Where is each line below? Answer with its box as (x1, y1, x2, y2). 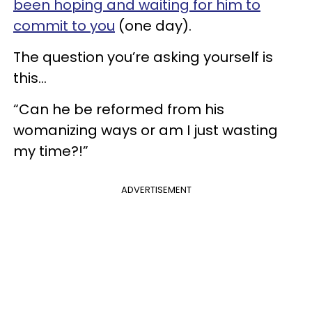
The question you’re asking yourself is (13, 47, 273, 67)
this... (13, 68, 47, 88)
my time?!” (13, 141, 88, 161)
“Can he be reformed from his (13, 99, 224, 119)
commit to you (13, 15, 115, 36)
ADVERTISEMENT (120, 182, 192, 196)
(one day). (115, 15, 195, 36)
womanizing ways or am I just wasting (13, 120, 278, 140)
